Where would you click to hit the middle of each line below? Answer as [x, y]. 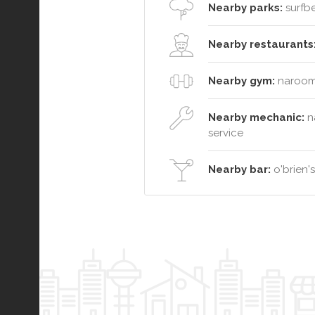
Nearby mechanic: [256, 118]
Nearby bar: [239, 170]
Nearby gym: [242, 81]
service [226, 133]
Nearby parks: [245, 8]
